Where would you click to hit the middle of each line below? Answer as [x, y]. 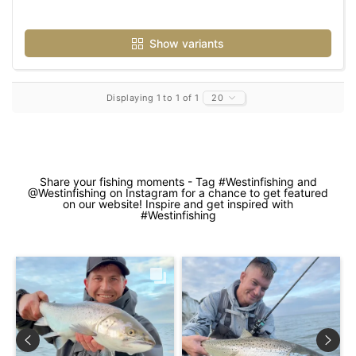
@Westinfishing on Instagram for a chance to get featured [178, 192]
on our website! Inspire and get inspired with [178, 203]
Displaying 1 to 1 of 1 [153, 97]
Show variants [186, 43]
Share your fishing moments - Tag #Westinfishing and [178, 181]
